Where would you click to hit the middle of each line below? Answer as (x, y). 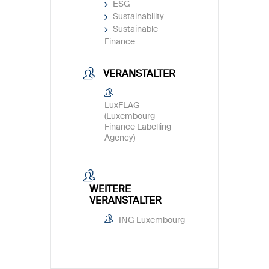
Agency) (120, 138)
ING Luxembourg (152, 219)
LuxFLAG (122, 105)
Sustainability (138, 17)
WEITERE (110, 189)
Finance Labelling (138, 127)
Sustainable (135, 29)
